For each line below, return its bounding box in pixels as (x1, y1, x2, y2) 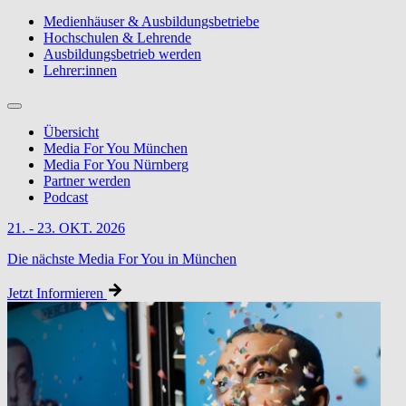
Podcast (43, 188, 88, 205)
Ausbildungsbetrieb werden (43, 45, 201, 62)
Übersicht (43, 123, 99, 140)
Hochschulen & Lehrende (43, 29, 191, 45)
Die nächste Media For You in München (7, 250, 237, 266)
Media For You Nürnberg (43, 156, 188, 172)
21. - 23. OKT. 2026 (7, 219, 125, 236)
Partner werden (43, 172, 130, 188)
